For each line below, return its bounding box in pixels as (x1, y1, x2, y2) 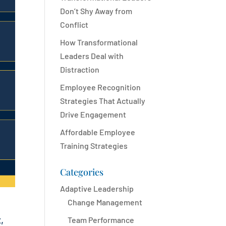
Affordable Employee (60, 127, 136, 137)
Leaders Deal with (60, 51, 124, 61)
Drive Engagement (60, 109, 127, 119)
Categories (60, 166, 104, 178)
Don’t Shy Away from (60, 6, 133, 16)
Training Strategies (60, 141, 128, 150)
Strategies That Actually (60, 96, 146, 105)
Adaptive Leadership (60, 184, 134, 193)
